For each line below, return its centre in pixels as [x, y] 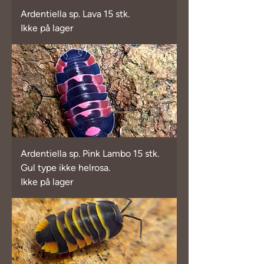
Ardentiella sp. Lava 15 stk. [75, 14]
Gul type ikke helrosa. [65, 167]
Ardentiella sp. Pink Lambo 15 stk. [90, 153]
